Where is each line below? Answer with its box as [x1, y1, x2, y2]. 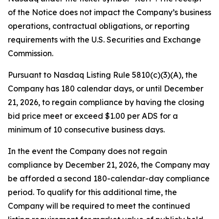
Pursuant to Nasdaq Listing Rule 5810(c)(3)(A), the [8, 70, 197, 80]
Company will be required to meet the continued [8, 201, 190, 211]
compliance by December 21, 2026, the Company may [8, 160, 210, 170]
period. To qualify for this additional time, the [8, 187, 177, 197]
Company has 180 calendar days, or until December [8, 84, 203, 93]
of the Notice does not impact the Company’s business [8, 7, 211, 17]
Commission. [8, 48, 53, 58]
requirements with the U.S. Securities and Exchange [8, 35, 201, 44]
